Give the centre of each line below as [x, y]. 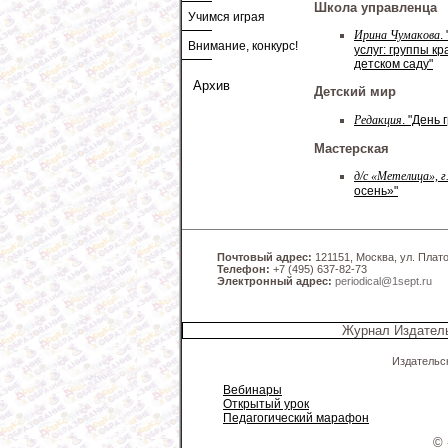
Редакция [378, 119]
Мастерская [351, 148]
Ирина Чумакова [397, 34]
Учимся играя [226, 17]
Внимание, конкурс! [243, 46]
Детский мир [355, 92]
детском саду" [393, 63]
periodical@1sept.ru [383, 281]
